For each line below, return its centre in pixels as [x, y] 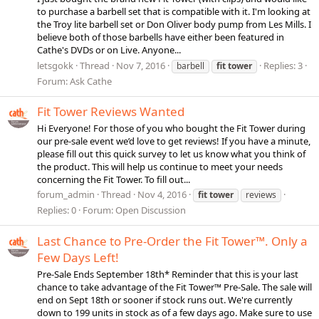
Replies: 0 [57, 210]
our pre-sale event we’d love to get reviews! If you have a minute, [174, 141]
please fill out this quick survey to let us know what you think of [171, 154]
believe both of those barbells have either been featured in [161, 37]
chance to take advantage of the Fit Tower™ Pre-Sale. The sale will [174, 287]
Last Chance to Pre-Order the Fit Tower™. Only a [172, 241]
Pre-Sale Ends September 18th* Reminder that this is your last [168, 274]
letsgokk [55, 65]
